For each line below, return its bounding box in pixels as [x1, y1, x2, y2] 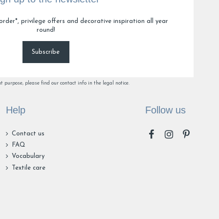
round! [36, 27, 55, 34]
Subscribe [32, 49, 60, 56]
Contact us [12, 131, 45, 137]
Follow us [145, 105, 186, 116]
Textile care [12, 164, 46, 171]
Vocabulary [12, 153, 45, 160]
